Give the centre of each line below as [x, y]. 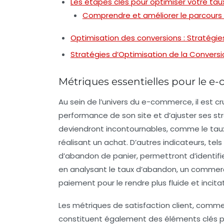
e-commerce [167, 101]
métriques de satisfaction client [132, 205]
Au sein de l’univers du [100, 101]
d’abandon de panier [97, 155]
